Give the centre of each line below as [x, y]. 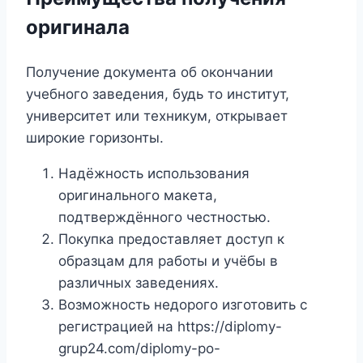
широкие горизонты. [95, 138]
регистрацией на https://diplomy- [170, 327]
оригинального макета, [138, 196]
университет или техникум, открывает [157, 116]
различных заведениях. [139, 283]
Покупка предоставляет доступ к [171, 239]
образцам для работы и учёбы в [168, 261]
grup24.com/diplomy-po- [139, 349]
